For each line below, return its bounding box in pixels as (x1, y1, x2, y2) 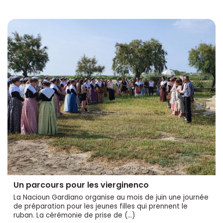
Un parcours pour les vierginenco (13, 179, 149, 191)
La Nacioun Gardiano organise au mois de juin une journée (13, 192, 209, 202)
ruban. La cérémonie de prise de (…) (13, 210, 135, 220)
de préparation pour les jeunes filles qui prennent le (13, 201, 188, 211)
